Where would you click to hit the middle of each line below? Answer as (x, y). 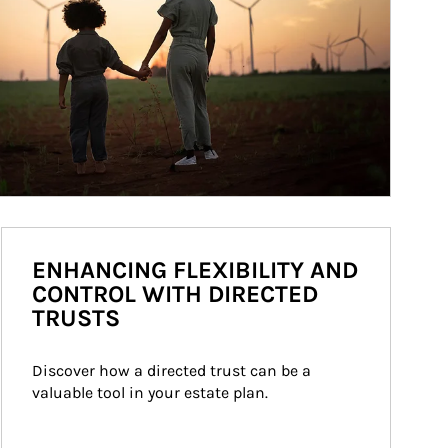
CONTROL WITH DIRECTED (175, 294)
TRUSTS (76, 318)
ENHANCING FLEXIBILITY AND (195, 270)
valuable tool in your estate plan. (150, 392)
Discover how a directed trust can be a (173, 370)
